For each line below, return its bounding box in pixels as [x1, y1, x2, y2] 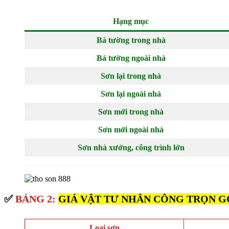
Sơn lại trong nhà [101, 72, 161, 80]
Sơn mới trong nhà [98, 107, 164, 116]
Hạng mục [113, 17, 149, 26]
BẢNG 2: [15, 193, 58, 204]
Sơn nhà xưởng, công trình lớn [77, 143, 185, 152]
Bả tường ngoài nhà [96, 54, 166, 62]
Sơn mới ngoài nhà [98, 125, 164, 134]
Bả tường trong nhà [96, 36, 166, 44]
